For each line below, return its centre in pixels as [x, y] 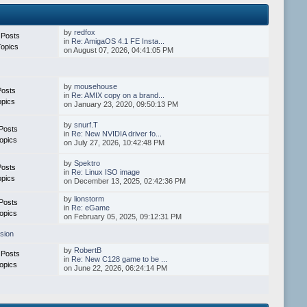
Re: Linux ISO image [106, 172]
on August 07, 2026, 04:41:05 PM [119, 50]
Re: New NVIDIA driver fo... [117, 133]
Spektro [87, 163]
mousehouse [96, 86]
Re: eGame [91, 207]
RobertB [88, 250]
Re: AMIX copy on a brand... [118, 95]
